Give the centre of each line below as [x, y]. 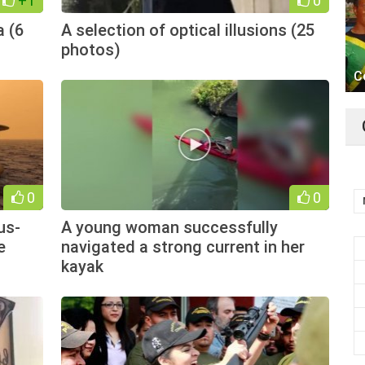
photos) [90, 49]
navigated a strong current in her [182, 246]
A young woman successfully [169, 227]
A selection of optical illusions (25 [187, 30]
